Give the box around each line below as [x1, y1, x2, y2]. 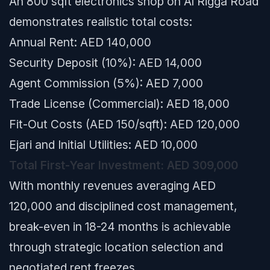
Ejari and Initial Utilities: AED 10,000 [9, 137, 198, 152]
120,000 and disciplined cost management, [9, 199, 237, 213]
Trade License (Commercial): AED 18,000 [9, 96, 230, 111]
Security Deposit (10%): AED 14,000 [9, 55, 202, 70]
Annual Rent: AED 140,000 [9, 35, 151, 49]
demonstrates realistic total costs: [9, 14, 192, 29]
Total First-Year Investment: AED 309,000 [9, 158, 238, 172]
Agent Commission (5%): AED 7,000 [9, 76, 203, 90]
